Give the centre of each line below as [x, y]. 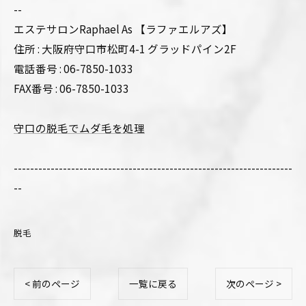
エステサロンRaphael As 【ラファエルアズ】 [123, 29]
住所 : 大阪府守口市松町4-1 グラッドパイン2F [125, 49]
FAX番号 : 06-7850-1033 [71, 88]
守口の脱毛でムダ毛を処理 [79, 128]
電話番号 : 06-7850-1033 [73, 69]
